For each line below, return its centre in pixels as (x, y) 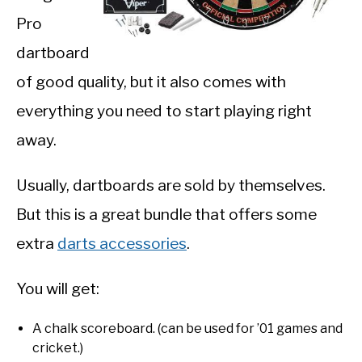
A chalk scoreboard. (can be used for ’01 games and (187, 329)
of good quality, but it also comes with (151, 82)
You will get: (58, 289)
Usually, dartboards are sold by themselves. (171, 185)
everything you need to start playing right (164, 111)
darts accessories (122, 244)
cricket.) (58, 348)
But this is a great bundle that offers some (166, 215)
